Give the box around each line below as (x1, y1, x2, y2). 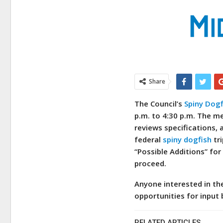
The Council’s (134, 99, 185, 109)
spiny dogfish (161, 134, 212, 144)
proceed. (134, 158, 167, 168)
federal (134, 134, 161, 144)
